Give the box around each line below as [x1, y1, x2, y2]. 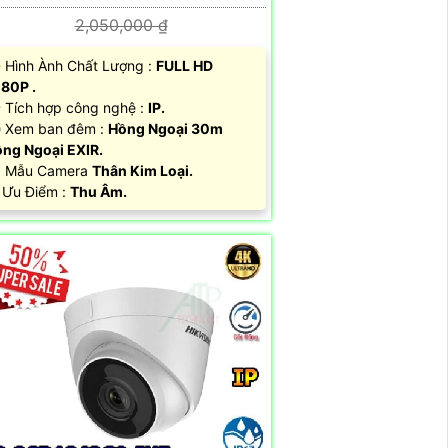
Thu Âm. [70, 183, 127, 201]
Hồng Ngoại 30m [108, 120, 223, 138]
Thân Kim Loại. [92, 162, 193, 180]
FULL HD [156, 57, 213, 75]
